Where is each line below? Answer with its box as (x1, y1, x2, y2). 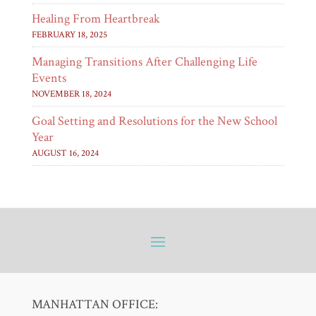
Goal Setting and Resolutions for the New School (31, 112, 277, 129)
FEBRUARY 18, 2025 (31, 28, 107, 41)
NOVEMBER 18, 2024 (31, 87, 111, 100)
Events (31, 69, 66, 86)
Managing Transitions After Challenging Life (31, 53, 257, 70)
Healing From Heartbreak (31, 10, 160, 27)
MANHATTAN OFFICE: (31, 296, 158, 312)
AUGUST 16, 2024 (31, 147, 99, 159)
